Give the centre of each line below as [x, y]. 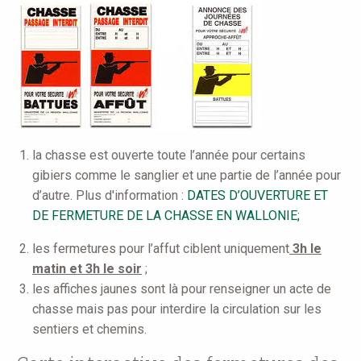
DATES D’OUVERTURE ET [257, 196]
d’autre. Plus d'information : [110, 196]
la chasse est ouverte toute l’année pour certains [169, 156]
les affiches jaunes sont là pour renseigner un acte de [182, 289]
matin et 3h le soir [87, 269]
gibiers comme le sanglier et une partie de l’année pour [187, 176]
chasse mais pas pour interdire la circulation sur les [177, 309]
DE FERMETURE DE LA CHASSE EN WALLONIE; [166, 216]
